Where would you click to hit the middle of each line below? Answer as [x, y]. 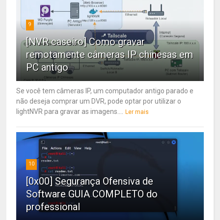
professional [53, 206]
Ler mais [137, 112]
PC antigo [47, 67]
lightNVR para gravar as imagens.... [70, 111]
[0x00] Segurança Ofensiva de [90, 181]
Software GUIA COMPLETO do [92, 194]
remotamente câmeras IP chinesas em [110, 54]
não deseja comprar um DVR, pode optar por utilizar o [99, 101]
